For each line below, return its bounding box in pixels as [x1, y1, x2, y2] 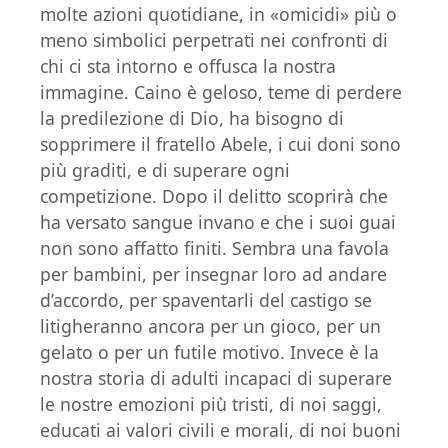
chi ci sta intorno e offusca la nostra [40, 54, 336, 78]
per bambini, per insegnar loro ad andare [40, 262, 387, 286]
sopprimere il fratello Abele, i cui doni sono [40, 132, 401, 156]
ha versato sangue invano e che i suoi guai [40, 210, 396, 234]
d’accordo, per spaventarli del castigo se [40, 288, 372, 312]
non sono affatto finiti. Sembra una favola [40, 236, 389, 260]
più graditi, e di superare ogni [40, 158, 290, 182]
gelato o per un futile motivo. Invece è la [40, 340, 379, 364]
